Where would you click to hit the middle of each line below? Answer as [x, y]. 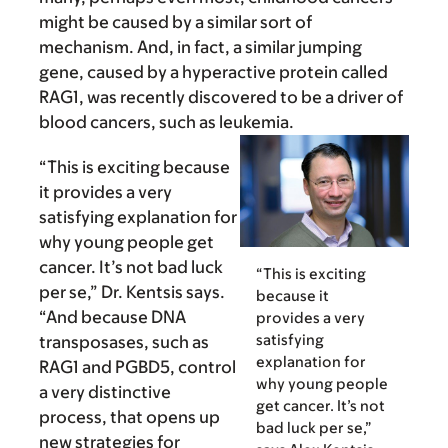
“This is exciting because [134, 166]
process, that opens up [129, 416]
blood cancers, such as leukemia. [166, 121]
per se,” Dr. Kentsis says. [132, 291]
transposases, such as [124, 341]
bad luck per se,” [314, 428]
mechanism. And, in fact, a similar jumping [200, 46]
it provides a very [105, 191]
